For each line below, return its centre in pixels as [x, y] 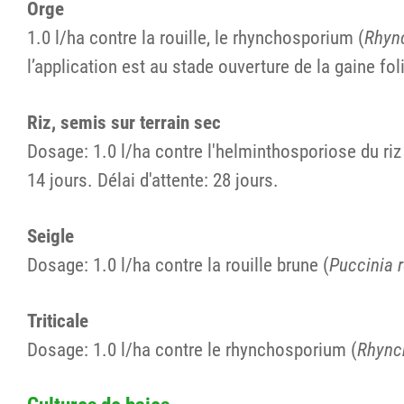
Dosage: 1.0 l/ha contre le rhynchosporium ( [192, 349]
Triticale [58, 320]
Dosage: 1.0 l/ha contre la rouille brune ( [178, 264]
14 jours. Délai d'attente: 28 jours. [153, 179]
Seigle [50, 235]
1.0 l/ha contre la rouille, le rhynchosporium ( [196, 37]
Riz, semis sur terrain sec [124, 122]
